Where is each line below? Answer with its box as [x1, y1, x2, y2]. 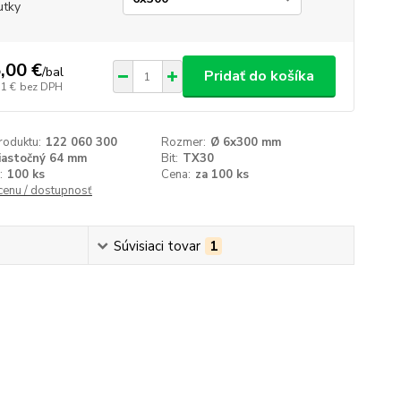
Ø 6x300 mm [210, 134, 282, 150]
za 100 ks [195, 166, 250, 183]
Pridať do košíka [203, 66, 314, 86]
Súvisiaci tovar [114, 237, 201, 255]
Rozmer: [161, 134, 207, 150]
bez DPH [19, 79, 63, 94]
